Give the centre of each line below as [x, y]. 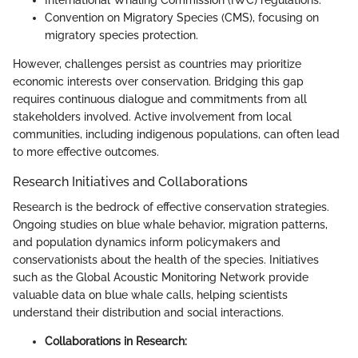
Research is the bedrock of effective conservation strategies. [171, 207]
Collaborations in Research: [116, 342]
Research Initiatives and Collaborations [130, 182]
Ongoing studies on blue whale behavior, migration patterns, [170, 225]
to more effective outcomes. [86, 152]
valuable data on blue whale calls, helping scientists [150, 295]
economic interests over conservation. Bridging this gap [158, 82]
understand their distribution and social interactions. [148, 313]
